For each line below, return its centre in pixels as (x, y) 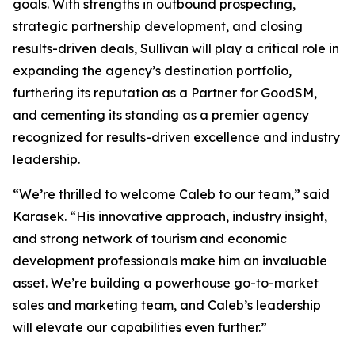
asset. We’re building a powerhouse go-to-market (166, 283)
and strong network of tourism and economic (150, 239)
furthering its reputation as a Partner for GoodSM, (165, 93)
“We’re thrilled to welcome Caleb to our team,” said (171, 195)
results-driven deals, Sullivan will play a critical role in (176, 49)
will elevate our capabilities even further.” (140, 328)
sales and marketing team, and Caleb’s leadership (167, 305)
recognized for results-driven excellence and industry (176, 137)
